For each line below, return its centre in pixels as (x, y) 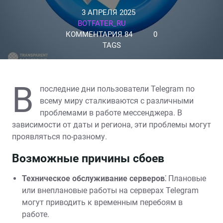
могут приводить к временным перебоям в (102, 202)
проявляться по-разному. (59, 137)
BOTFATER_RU (102, 23)
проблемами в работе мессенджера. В (111, 113)
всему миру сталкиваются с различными (117, 101)
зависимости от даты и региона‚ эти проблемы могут (111, 125)
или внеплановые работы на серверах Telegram (110, 190)
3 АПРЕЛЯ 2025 (109, 12)
